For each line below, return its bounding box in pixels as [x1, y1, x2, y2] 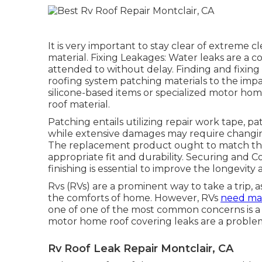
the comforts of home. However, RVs [48, 192, 220, 204]
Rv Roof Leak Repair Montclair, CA [48, 242, 233, 255]
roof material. [48, 98, 110, 110]
